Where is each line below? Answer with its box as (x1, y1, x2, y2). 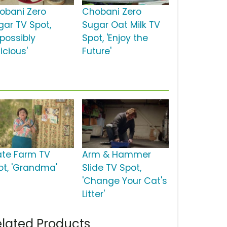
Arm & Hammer (82, 148, 151, 161)
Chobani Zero (82, 6, 141, 18)
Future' (82, 45, 111, 58)
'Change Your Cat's (82, 175, 167, 187)
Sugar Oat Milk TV (82, 19, 160, 31)
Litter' (82, 188, 105, 201)
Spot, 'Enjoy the (82, 32, 148, 45)
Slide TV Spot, (82, 162, 141, 174)
